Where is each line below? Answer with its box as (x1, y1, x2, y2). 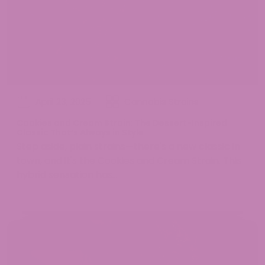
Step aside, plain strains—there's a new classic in (17, 139, 240, 153)
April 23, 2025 (35, 95, 91, 108)
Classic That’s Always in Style (17, 126, 144, 138)
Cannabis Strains (124, 95, 199, 108)
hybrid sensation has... (17, 167, 118, 182)
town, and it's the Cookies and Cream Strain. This (17, 153, 241, 167)
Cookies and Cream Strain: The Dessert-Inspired (17, 117, 227, 129)
